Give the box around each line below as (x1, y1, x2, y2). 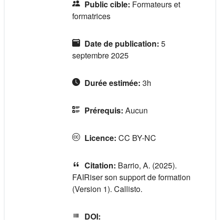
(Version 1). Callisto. (72, 183, 142, 194)
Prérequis (84, 104, 121, 116)
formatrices (72, 10, 110, 22)
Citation (84, 159, 113, 171)
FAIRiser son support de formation (72, 171, 191, 183)
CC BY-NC (118, 132, 156, 143)
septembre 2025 (72, 49, 129, 61)
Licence (84, 132, 114, 143)
